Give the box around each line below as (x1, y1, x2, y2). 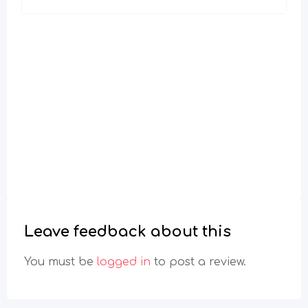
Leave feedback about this (24, 223, 231, 241)
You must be (24, 256, 97, 269)
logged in (97, 256, 151, 269)
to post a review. (151, 256, 246, 269)
